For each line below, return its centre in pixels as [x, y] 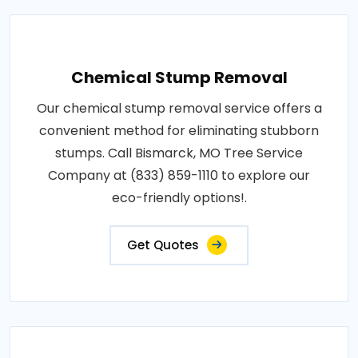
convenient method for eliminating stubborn [179, 131]
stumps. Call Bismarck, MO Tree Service [179, 153]
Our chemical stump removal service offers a [179, 109]
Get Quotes [163, 245]
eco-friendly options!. [179, 198]
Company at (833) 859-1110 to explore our [179, 176]
